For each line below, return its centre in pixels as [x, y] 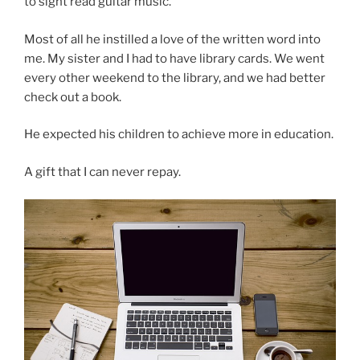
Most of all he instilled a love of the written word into [172, 39]
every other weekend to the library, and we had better [175, 78]
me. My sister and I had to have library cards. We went [174, 58]
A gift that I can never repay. [102, 172]
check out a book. [73, 97]
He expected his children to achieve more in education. [179, 135]
